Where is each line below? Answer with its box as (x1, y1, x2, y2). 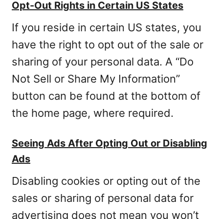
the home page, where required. (12, 107, 174, 119)
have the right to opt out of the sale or (12, 38, 203, 51)
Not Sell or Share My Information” (12, 72, 180, 85)
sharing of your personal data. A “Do (12, 55, 194, 68)
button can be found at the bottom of (12, 89, 200, 102)
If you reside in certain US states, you (12, 21, 201, 34)
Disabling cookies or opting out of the (12, 175, 200, 187)
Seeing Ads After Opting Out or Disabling (12, 137, 207, 149)
